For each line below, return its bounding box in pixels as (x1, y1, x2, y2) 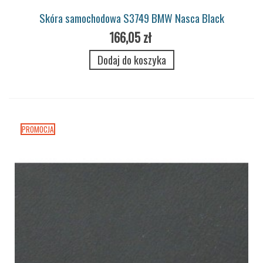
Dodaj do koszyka (97, 51, 166, 68)
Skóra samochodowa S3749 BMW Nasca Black (39, 9, 224, 26)
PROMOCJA (22, 123, 54, 135)
